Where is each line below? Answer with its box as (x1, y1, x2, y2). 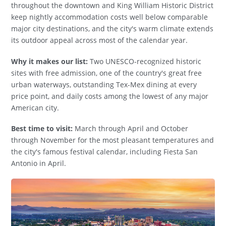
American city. (11, 102, 60, 112)
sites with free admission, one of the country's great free (11, 68, 202, 78)
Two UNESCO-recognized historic (88, 56, 202, 66)
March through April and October (73, 124, 189, 134)
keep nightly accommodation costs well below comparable (11, 12, 208, 22)
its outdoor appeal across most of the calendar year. (11, 35, 188, 45)
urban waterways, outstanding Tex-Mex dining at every (11, 79, 197, 89)
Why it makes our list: (11, 56, 88, 66)
